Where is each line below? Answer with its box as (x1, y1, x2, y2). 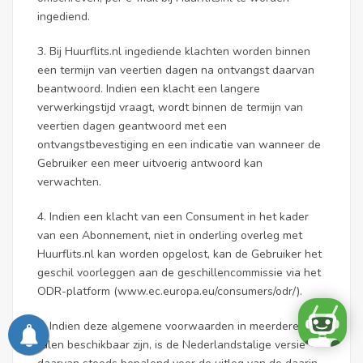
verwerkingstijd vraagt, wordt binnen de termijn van (37, 100, 303, 115)
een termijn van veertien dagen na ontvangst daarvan (37, 62, 314, 78)
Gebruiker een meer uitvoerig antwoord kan (37, 156, 263, 171)
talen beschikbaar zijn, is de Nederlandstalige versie (37, 337, 305, 352)
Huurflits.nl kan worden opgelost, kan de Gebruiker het (37, 246, 322, 262)
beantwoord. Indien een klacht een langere (37, 81, 260, 96)
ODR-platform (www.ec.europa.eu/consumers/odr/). (37, 284, 302, 299)
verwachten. (37, 174, 101, 190)
